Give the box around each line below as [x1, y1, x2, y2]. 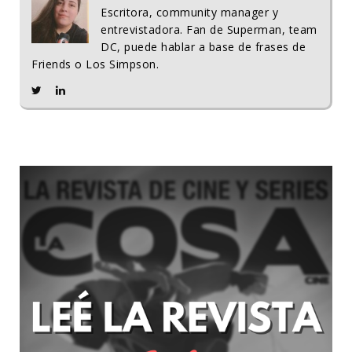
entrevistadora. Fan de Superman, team [101, 21, 317, 37]
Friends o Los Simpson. [31, 56, 159, 71]
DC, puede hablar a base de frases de [101, 38, 306, 54]
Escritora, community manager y [101, 4, 278, 20]
